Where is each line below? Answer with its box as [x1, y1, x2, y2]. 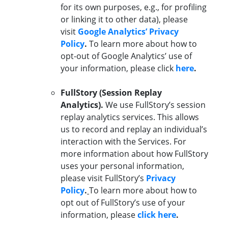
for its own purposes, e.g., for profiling [61, 2, 207, 13]
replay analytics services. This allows [61, 111, 199, 123]
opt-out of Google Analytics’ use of [61, 50, 192, 62]
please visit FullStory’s [61, 173, 146, 184]
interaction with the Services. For [61, 136, 186, 148]
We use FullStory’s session [105, 99, 206, 111]
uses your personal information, [61, 160, 184, 172]
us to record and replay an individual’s [61, 124, 207, 135]
